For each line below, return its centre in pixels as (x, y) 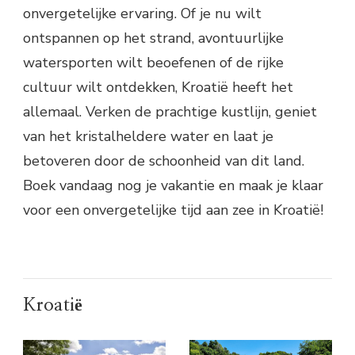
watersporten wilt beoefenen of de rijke (153, 62)
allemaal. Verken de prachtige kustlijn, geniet (170, 111)
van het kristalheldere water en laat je (148, 136)
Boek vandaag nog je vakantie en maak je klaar (173, 185)
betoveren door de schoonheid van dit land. (164, 160)
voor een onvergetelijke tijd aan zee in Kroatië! (173, 210)
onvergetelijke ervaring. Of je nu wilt (142, 13)
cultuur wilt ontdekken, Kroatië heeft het (158, 87)
